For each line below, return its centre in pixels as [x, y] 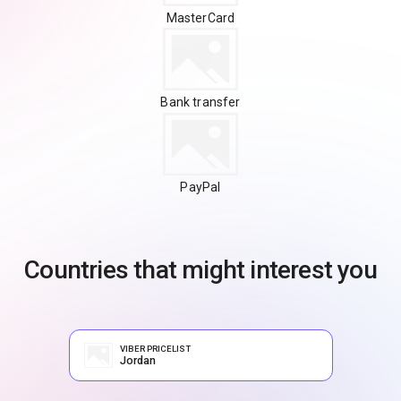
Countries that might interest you [200, 269]
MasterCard [200, 17]
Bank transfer [200, 102]
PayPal [200, 187]
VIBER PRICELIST [155, 348]
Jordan [137, 360]
